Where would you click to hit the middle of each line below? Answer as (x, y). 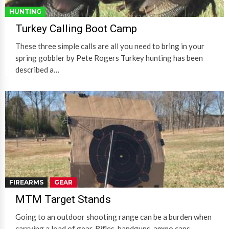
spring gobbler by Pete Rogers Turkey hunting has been (109, 58)
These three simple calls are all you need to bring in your (110, 46)
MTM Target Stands (63, 200)
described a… (37, 69)
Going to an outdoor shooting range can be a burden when (113, 217)
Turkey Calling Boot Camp (76, 28)
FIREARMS (26, 182)
